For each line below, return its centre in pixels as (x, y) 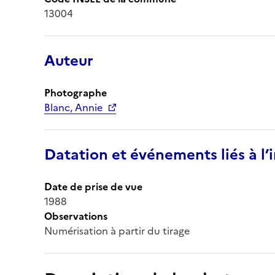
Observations (76, 216)
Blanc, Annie (73, 107)
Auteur (69, 60)
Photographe (76, 92)
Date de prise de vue (93, 186)
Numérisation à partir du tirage (117, 230)
